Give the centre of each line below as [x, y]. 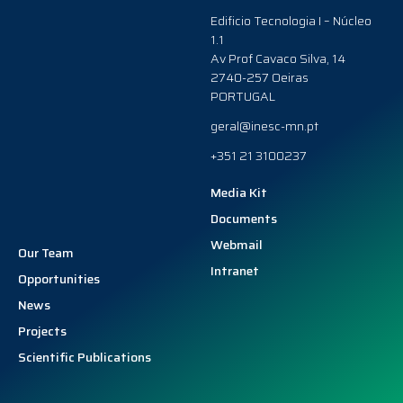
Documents [244, 219]
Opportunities [59, 278]
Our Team [46, 252]
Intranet [235, 271]
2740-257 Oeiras [260, 77]
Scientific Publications [85, 357]
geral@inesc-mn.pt [264, 126]
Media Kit [239, 193]
